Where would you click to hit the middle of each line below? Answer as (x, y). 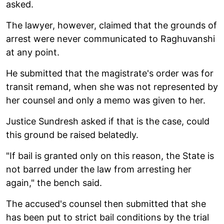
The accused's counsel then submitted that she (106, 203)
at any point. (33, 52)
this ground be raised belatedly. (72, 134)
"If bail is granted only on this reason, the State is (110, 155)
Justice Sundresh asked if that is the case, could (108, 121)
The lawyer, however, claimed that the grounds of (111, 25)
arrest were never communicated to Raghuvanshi (110, 38)
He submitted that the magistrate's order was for (110, 73)
